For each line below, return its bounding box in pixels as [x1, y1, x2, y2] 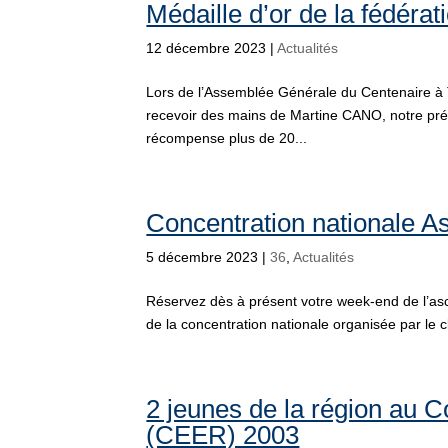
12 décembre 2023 [146, 40, 267, 56]
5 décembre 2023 [146, 249, 259, 265]
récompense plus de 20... [146, 130, 308, 146]
